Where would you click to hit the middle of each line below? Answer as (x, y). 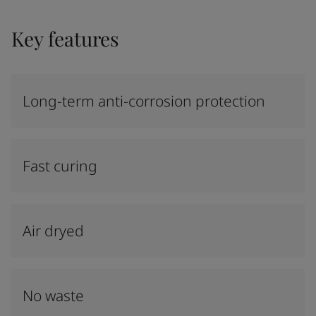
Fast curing (60, 166)
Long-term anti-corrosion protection (144, 101)
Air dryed (53, 231)
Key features (65, 38)
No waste (53, 296)
